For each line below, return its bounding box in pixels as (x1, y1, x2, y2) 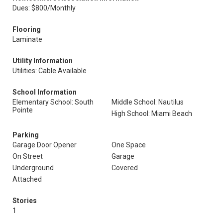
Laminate (12, 35, 42, 43)
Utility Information (12, 57, 73, 65)
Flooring (12, 25, 41, 33)
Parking (12, 131, 39, 139)
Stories (12, 197, 37, 205)
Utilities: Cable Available (12, 67, 87, 75)
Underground (12, 164, 54, 172)
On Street (12, 152, 43, 160)
